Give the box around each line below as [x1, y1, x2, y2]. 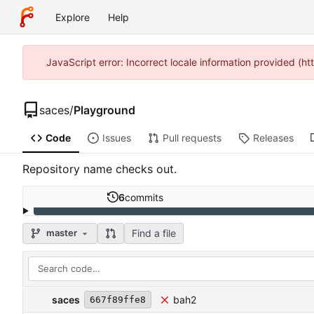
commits [124, 191, 163, 203]
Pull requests [162, 132, 221, 144]
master [46, 227, 77, 239]
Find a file [131, 226, 176, 239]
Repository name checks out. [22, 162, 177, 177]
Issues [102, 132, 131, 144]
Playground [74, 102, 135, 117]
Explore [55, 11, 90, 23]
